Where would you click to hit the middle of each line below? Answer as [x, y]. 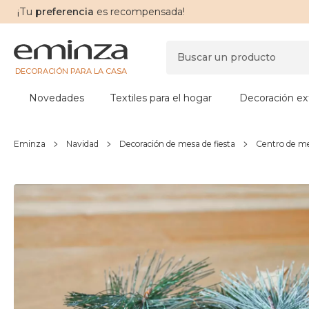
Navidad [82, 144]
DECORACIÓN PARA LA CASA [71, 71]
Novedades [57, 98]
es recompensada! [139, 12]
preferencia [63, 12]
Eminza [30, 144]
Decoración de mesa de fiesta [177, 144]
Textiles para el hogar [161, 98]
